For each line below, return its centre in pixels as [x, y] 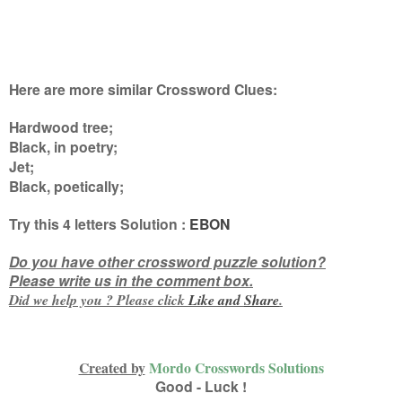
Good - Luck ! [201, 386]
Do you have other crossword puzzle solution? [167, 261]
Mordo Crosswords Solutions [236, 367]
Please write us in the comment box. [131, 280]
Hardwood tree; [61, 127]
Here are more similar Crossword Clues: [143, 89]
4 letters [92, 223]
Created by [112, 367]
